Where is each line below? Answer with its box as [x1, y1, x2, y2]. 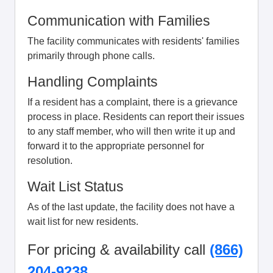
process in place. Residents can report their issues [27, 112, 244, 122]
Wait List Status [27, 179, 124, 194]
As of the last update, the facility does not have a [27, 202, 235, 212]
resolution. [27, 155, 73, 166]
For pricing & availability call [27, 241, 210, 258]
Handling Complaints [27, 74, 158, 90]
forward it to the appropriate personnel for [27, 141, 204, 151]
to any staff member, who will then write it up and [27, 126, 235, 136]
